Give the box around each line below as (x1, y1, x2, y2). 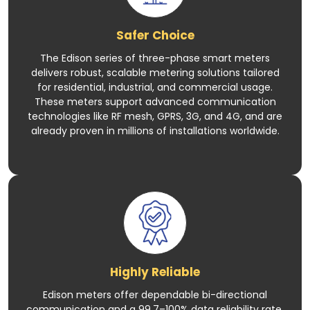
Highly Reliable (110, 263, 200, 280)
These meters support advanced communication (34, 94, 276, 109)
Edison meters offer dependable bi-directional (43, 287, 267, 302)
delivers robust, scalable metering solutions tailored (30, 65, 280, 80)
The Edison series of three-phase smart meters (40, 51, 270, 65)
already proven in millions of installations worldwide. (30, 123, 280, 138)
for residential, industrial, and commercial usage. (37, 80, 273, 94)
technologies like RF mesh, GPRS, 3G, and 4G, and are (28, 109, 282, 123)
